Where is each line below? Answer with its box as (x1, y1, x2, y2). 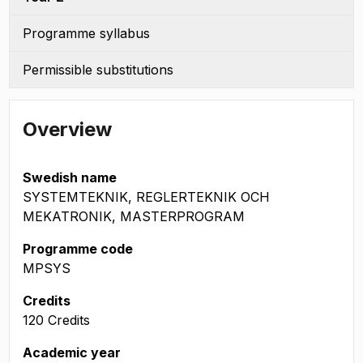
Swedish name (23, 169, 117, 186)
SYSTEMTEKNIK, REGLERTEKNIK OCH (23, 189, 270, 205)
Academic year (23, 344, 121, 361)
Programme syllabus (23, 25, 150, 41)
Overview (23, 117, 112, 141)
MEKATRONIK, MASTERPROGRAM (23, 208, 245, 224)
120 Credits (23, 312, 90, 328)
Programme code (23, 241, 133, 257)
